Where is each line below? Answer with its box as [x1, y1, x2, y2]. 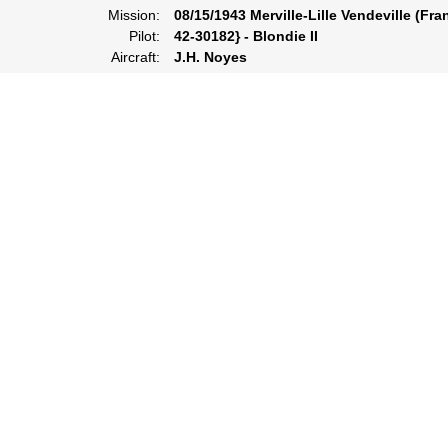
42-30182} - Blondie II [174, 28, 318, 44]
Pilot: [129, 28, 160, 44]
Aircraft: [111, 49, 160, 65]
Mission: [108, 7, 160, 23]
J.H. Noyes [174, 49, 247, 65]
